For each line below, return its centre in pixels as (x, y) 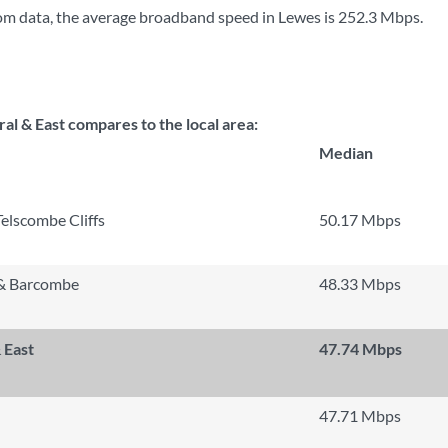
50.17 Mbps (360, 219)
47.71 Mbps (360, 415)
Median (346, 152)
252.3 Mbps (379, 16)
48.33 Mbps (360, 283)
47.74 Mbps (360, 348)
